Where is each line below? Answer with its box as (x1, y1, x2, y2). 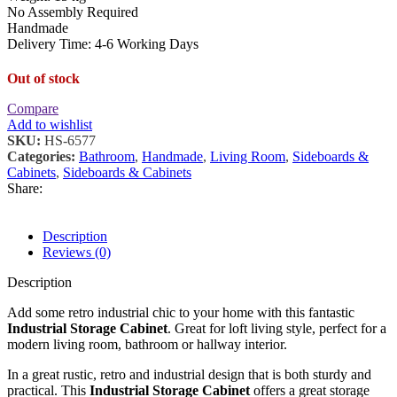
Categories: (7, 149, 75, 165)
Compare (7, 101, 58, 117)
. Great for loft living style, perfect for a (167, 321, 386, 337)
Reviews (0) (43, 245, 111, 261)
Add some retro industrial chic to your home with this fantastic (7, 305, 354, 321)
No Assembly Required (7, 4, 138, 20)
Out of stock (7, 71, 80, 87)
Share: (7, 181, 43, 197)
